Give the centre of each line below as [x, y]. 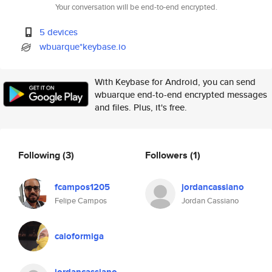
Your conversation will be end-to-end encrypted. [136, 7]
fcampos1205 [82, 187]
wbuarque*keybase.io [83, 46]
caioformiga [79, 236]
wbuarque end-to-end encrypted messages [181, 94]
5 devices [59, 32]
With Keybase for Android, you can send [175, 82]
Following [40, 155]
